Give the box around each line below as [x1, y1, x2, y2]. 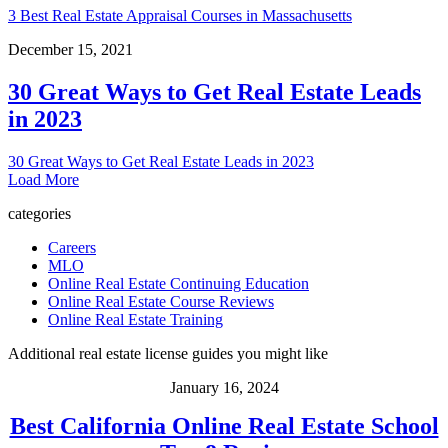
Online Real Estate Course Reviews [48, 292, 274, 310]
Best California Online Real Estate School [9, 412, 439, 439]
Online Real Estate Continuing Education [48, 274, 309, 292]
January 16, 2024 [169, 378, 279, 396]
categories [8, 204, 71, 222]
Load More [8, 170, 79, 188]
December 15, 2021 [8, 40, 133, 58]
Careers [48, 238, 96, 256]
